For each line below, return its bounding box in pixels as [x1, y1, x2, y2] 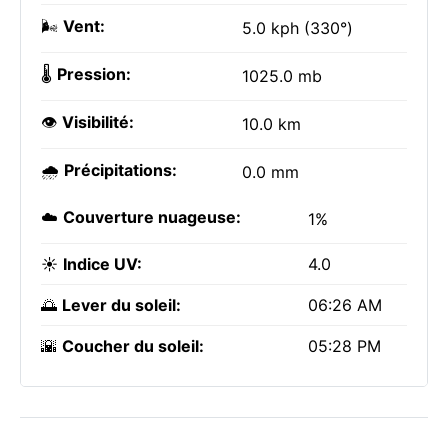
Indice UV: [63, 254, 142, 274]
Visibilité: [62, 112, 134, 132]
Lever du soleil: [62, 295, 181, 315]
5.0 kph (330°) [242, 18, 353, 38]
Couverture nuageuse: [63, 207, 241, 227]
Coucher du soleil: [62, 336, 204, 356]
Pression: [57, 64, 131, 84]
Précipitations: [64, 160, 177, 180]
